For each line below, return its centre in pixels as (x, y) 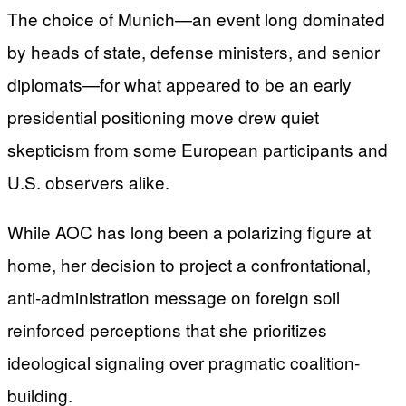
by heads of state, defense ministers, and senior (193, 52)
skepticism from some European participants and (198, 150)
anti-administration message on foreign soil (174, 297)
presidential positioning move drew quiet (163, 117)
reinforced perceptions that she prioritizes (167, 330)
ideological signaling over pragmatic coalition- (184, 362)
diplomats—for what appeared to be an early (179, 84)
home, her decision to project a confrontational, (189, 265)
